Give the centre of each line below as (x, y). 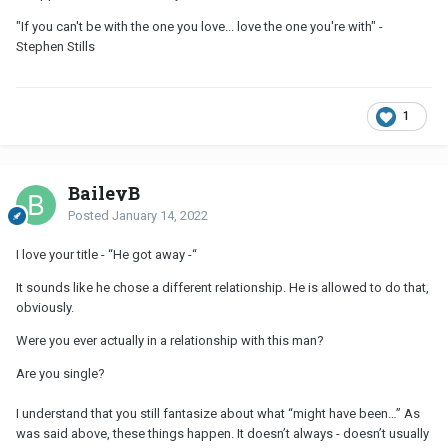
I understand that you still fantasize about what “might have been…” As (218, 414)
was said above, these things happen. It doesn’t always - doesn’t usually (222, 434)
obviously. (46, 308)
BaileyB (104, 193)
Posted (90, 216)
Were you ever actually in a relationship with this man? (170, 341)
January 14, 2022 (160, 216)
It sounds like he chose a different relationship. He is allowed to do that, (222, 288)
